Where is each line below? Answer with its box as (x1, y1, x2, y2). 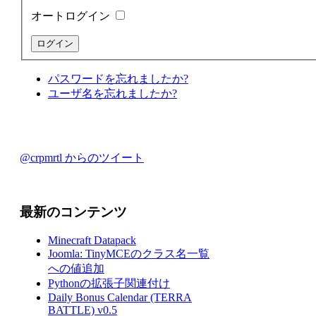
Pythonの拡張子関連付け (47, 277, 170, 290)
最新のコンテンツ (19, 204, 127, 219)
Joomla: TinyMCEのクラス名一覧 (47, 248, 209, 260)
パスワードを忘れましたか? (47, 73, 188, 85)
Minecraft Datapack (47, 234, 136, 247)
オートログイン (30, 10, 113, 23)
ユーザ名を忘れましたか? (47, 87, 177, 100)
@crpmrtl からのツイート (19, 152, 144, 164)
